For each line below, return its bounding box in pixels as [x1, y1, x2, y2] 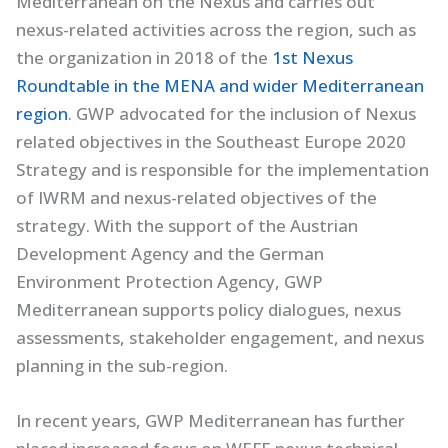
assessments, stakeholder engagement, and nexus [16, 325, 425, 349]
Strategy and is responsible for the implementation [16, 157, 430, 181]
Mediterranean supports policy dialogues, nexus [16, 297, 402, 321]
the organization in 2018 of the [16, 45, 273, 69]
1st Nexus [272, 45, 354, 69]
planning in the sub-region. [16, 353, 229, 377]
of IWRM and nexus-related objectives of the [16, 185, 378, 209]
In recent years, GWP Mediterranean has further [16, 409, 406, 433]
